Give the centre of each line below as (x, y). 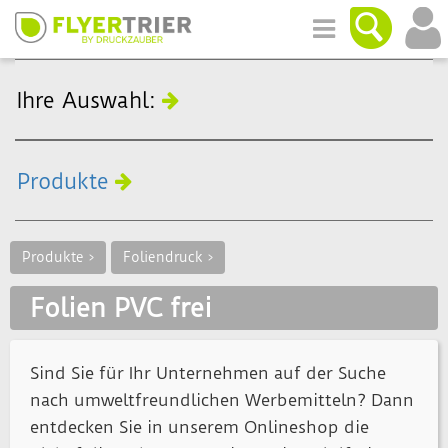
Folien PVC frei (121, 308)
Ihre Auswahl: (86, 101)
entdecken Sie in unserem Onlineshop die (199, 427)
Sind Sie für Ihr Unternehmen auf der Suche (208, 373)
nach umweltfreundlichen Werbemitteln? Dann (222, 400)
